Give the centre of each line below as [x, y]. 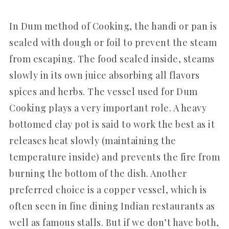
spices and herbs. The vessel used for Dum [104, 91]
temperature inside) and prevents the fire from [114, 157]
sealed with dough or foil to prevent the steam [113, 42]
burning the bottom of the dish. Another [98, 173]
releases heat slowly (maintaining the [93, 140]
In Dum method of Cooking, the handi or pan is [113, 26]
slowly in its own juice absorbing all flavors [105, 75]
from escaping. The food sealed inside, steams [112, 59]
